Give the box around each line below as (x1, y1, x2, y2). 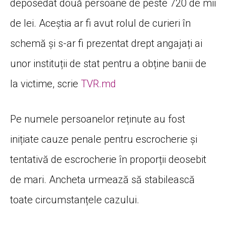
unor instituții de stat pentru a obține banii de (10, 58, 206, 70)
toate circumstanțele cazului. (10, 194, 139, 206)
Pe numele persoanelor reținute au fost (10, 113, 185, 126)
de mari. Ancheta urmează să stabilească (10, 174, 195, 186)
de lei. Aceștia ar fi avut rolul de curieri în (10, 17, 191, 30)
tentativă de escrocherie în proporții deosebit (10, 153, 206, 166)
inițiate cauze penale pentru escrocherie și (10, 133, 197, 146)
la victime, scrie (10, 78, 81, 90)
